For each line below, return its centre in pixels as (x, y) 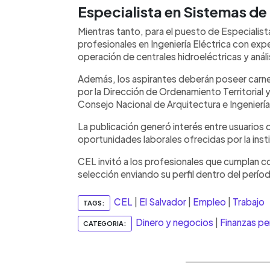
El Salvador (163, 202)
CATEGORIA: (105, 223)
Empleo (209, 202)
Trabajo (249, 202)
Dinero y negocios (174, 222)
